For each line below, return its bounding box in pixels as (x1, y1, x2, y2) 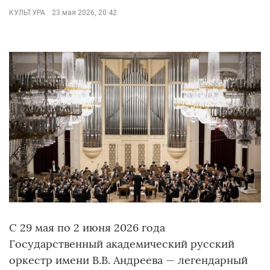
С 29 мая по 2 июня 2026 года (9, 220, 165, 234)
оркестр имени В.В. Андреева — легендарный (9, 253, 248, 267)
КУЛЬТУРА (9, 8, 45, 17)
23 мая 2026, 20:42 (50, 8, 117, 17)
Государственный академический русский (9, 236, 234, 251)
